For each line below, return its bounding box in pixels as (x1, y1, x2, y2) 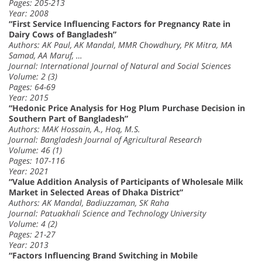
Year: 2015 (9, 92, 49, 104)
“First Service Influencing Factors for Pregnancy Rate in (9, 18, 230, 30)
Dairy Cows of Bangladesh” (9, 29, 116, 40)
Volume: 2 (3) (9, 71, 57, 82)
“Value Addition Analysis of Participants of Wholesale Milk (9, 176, 243, 188)
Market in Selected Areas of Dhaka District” (9, 187, 183, 198)
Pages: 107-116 (9, 155, 65, 167)
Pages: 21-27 (9, 229, 56, 240)
